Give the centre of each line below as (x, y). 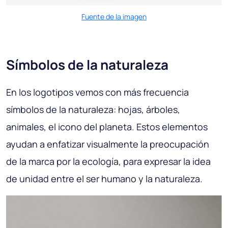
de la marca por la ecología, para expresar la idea (108, 162)
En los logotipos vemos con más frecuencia (97, 92)
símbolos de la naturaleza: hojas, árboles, (93, 110)
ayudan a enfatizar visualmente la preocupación (108, 144)
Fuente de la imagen (114, 17)
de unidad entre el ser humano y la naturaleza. (104, 179)
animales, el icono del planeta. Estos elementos (107, 127)
